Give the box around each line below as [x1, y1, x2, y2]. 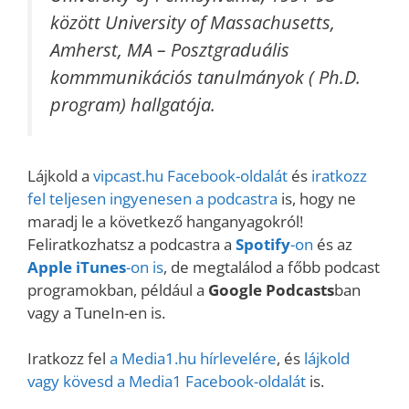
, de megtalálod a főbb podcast [163, 256, 380, 278]
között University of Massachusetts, [50, 9, 335, 36]
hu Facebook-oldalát [145, 164, 288, 186]
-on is [126, 256, 163, 278]
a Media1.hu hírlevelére [110, 348, 277, 370]
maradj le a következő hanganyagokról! [27, 210, 303, 232]
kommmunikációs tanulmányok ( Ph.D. [50, 64, 361, 90]
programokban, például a [27, 278, 208, 300]
